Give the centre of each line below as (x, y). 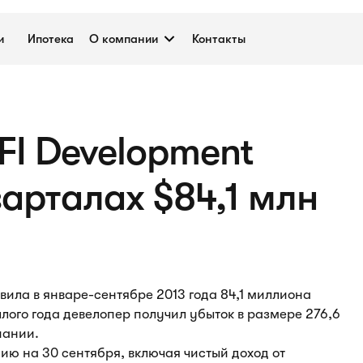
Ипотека (51, 39)
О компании (124, 39)
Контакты (219, 39)
